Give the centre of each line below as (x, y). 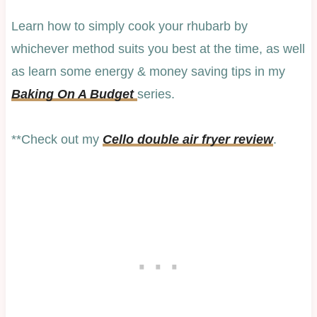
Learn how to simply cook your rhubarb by (129, 27)
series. (156, 94)
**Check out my (57, 140)
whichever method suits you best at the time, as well (158, 49)
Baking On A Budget (74, 94)
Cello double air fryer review (188, 140)
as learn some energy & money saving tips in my (148, 72)
